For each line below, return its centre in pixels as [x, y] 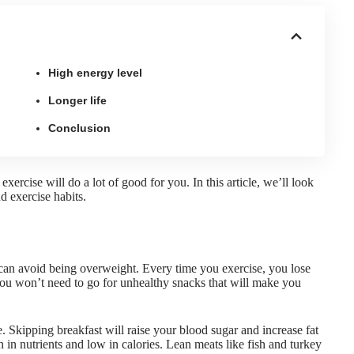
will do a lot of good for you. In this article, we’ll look [178, 182]
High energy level [96, 72]
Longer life [78, 100]
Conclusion [80, 128]
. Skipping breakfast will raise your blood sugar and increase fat [160, 330]
